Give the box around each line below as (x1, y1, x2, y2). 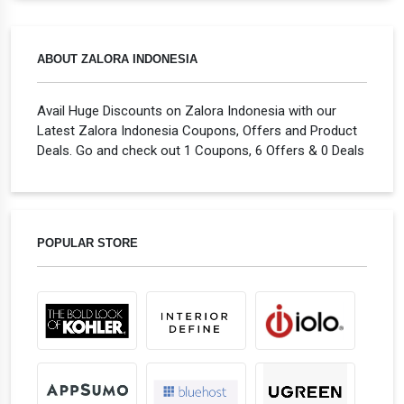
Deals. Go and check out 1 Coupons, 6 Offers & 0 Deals (37, 142, 364, 159)
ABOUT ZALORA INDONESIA (37, 52, 197, 66)
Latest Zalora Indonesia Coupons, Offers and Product (37, 123, 357, 139)
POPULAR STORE (37, 236, 138, 250)
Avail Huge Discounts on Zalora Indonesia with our (37, 103, 336, 119)
